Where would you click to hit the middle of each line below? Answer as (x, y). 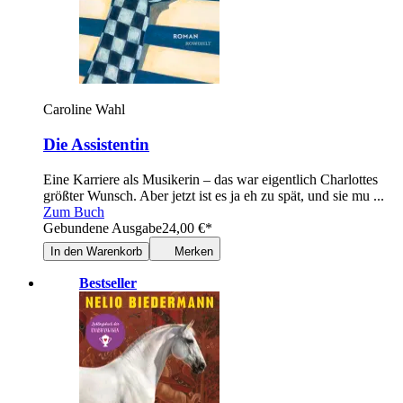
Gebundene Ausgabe (103, 228)
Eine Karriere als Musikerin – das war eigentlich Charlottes (210, 179)
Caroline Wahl (84, 110)
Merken (194, 251)
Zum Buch (74, 211)
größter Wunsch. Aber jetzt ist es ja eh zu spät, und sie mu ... (214, 195)
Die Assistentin (96, 144)
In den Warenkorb (96, 251)
